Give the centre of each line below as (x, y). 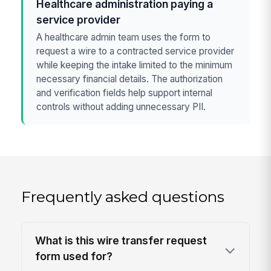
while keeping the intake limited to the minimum (135, 65)
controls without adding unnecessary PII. (121, 106)
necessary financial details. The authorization (130, 79)
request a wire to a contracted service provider (135, 51)
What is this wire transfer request (121, 241)
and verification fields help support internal (125, 93)
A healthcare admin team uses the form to (124, 37)
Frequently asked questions (123, 197)
